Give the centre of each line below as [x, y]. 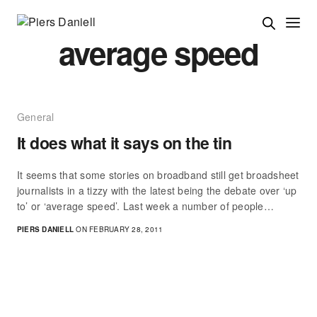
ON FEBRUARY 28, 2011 [119, 230]
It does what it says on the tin [125, 143]
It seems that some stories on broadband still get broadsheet [158, 175]
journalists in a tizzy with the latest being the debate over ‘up [157, 191]
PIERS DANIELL [46, 230]
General [36, 117]
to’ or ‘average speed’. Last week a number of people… [145, 206]
